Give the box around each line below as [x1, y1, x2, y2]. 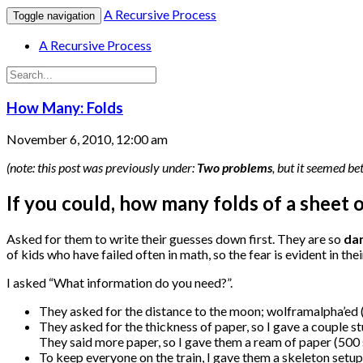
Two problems [194, 160, 272, 176]
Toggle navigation [13, 10, 95, 22]
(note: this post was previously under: [6, 160, 194, 176]
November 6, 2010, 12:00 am [6, 131, 168, 147]
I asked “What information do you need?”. [6, 275, 233, 291]
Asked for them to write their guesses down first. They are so [6, 231, 344, 247]
